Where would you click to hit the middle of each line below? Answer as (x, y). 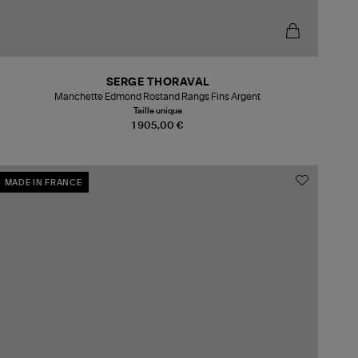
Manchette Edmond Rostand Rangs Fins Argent (158, 96)
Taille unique (157, 111)
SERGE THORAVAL (157, 82)
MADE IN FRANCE (43, 183)
